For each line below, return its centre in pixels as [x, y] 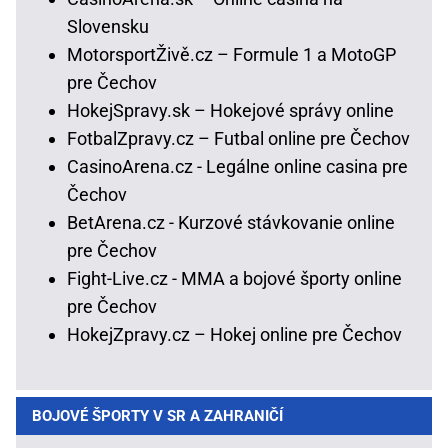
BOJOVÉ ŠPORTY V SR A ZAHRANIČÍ [157, 415]
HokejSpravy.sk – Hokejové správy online [230, 110]
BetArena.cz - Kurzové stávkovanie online [231, 222]
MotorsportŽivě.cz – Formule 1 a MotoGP [231, 54]
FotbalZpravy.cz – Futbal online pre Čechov [238, 138]
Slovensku [108, 26]
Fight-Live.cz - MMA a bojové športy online [234, 278]
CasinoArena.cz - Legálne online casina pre [237, 166]
